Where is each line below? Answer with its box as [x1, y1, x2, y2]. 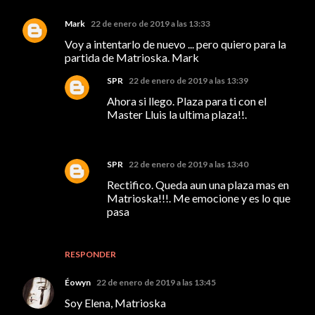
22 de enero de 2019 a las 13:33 [91, 18, 210, 29]
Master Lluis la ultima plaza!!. [107, 107, 247, 121]
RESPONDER [65, 248, 116, 259]
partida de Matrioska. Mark [65, 50, 199, 64]
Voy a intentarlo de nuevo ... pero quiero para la [65, 37, 286, 51]
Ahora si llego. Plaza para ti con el [107, 94, 266, 108]
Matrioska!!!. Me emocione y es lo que [107, 191, 290, 205]
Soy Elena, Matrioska [65, 295, 166, 309]
